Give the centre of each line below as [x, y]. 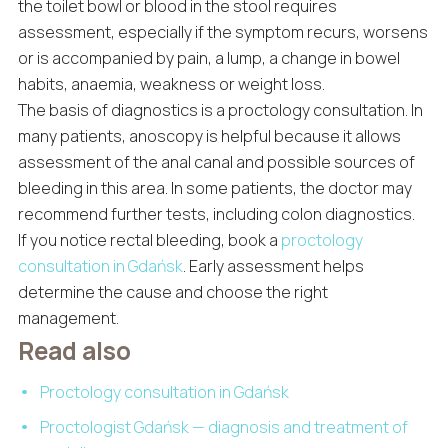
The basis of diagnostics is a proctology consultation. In [220, 110]
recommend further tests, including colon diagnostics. [216, 214]
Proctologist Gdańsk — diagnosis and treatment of [224, 427]
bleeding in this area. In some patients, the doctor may [214, 188]
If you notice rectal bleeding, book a [149, 240]
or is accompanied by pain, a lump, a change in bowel [208, 58]
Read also [74, 351]
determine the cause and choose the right [172, 292]
